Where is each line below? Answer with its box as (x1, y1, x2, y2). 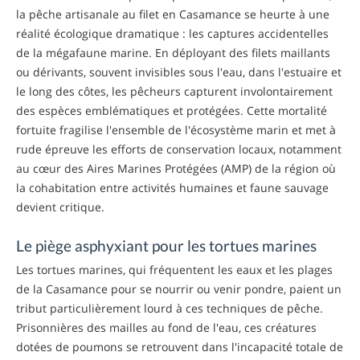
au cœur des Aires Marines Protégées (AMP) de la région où (16, 160, 336, 176)
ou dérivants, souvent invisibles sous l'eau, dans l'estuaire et (16, 63, 342, 80)
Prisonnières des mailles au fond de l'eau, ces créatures (16, 319, 317, 335)
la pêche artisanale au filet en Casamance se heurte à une (16, 6, 329, 22)
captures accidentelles (207, 25, 329, 41)
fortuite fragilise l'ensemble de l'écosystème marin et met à (16, 121, 336, 137)
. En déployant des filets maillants (149, 44, 330, 60)
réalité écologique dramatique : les (16, 25, 207, 41)
